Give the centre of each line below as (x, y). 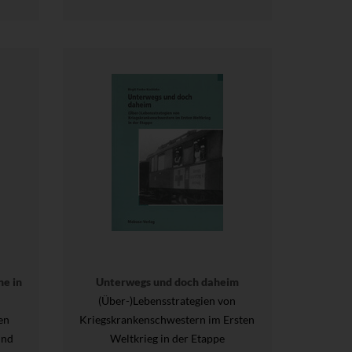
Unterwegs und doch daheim (167, 281)
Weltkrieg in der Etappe (167, 338)
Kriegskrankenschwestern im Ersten (167, 319)
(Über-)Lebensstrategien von (167, 300)
